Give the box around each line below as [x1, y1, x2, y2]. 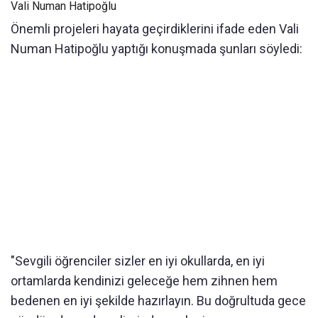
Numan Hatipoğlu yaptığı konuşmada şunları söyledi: [11, 40, 302, 56]
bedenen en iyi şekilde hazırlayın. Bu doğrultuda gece [11, 292, 306, 308]
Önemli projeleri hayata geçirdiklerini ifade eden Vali [11, 21, 299, 36]
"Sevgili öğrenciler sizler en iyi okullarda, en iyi [11, 253, 265, 268]
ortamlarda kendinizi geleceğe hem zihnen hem [11, 273, 278, 288]
